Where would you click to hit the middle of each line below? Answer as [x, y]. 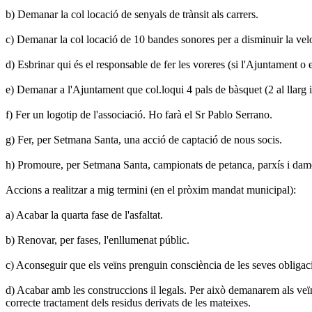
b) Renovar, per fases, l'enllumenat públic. [97, 240]
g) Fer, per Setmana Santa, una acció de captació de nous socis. [144, 139]
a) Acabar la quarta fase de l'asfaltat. [84, 214]
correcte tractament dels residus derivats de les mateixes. [128, 302]
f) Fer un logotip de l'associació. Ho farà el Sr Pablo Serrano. [139, 114]
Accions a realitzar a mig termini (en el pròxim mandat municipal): [151, 189]
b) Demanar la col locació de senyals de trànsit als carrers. [132, 14]
